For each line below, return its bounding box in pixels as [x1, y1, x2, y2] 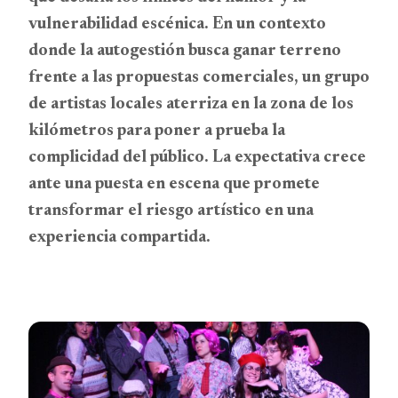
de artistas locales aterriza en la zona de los [28, 96, 354, 113]
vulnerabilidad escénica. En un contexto [28, 16, 326, 33]
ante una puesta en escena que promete [28, 176, 320, 193]
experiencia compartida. [28, 229, 211, 246]
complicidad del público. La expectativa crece [28, 149, 366, 166]
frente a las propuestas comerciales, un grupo [28, 69, 370, 86]
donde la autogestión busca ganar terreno [28, 43, 341, 60]
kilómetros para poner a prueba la [28, 123, 285, 139]
